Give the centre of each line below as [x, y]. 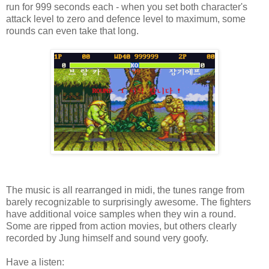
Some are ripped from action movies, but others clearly [121, 226]
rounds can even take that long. [72, 31]
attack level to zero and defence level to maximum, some [126, 19]
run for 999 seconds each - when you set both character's [127, 7]
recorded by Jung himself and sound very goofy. [107, 238]
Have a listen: [35, 262]
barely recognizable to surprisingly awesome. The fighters [128, 202]
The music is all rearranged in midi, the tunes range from [125, 190]
